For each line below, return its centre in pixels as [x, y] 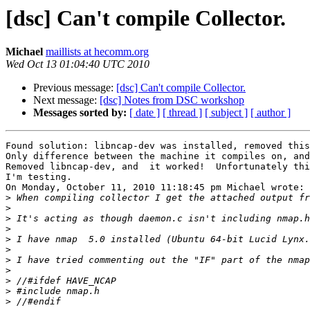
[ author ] [271, 113]
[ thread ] [182, 113]
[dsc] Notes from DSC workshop [172, 100]
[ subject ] [226, 113]
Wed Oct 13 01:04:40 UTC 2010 [77, 64]
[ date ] [145, 113]
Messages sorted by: [80, 113]
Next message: [66, 100]
